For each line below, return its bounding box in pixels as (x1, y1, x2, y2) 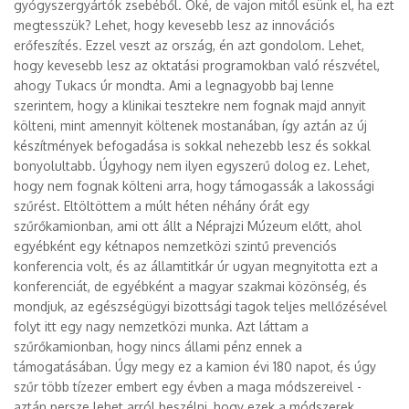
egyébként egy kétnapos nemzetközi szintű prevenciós (14, 238, 337, 254)
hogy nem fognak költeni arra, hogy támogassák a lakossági (14, 178, 374, 194)
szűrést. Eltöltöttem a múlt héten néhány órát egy (14, 198, 309, 214)
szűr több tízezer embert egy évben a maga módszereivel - (14, 379, 362, 394)
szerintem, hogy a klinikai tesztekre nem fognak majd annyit (14, 98, 366, 113)
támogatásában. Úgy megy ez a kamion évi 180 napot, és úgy (14, 359, 376, 374)
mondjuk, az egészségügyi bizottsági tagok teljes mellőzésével (14, 299, 387, 314)
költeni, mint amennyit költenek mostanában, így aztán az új (14, 118, 367, 133)
